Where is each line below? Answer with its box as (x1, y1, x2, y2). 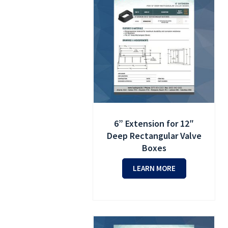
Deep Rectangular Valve (106, 130, 202, 142)
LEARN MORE (132, 163, 176, 174)
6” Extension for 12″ (114, 118, 194, 130)
